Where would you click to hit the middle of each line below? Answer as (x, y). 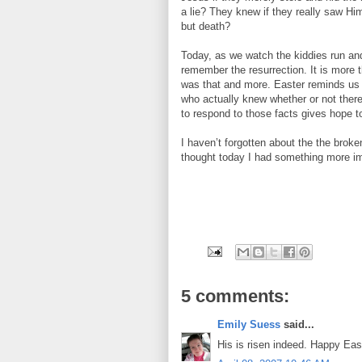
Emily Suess (249, 324)
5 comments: (235, 296)
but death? (206, 26)
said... (297, 324)
